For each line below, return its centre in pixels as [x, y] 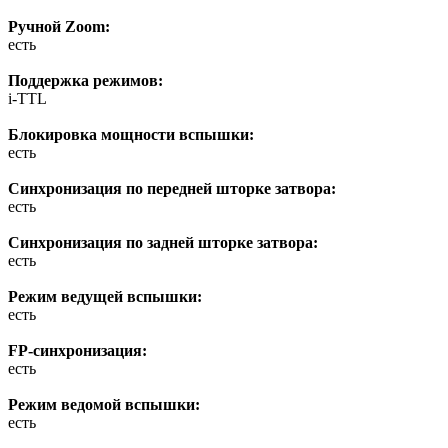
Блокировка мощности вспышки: [131, 134]
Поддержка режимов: [85, 80]
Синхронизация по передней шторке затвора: [172, 188]
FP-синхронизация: [77, 350]
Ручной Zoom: [59, 26]
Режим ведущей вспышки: [105, 296]
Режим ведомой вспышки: [104, 404]
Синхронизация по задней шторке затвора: [163, 242]
